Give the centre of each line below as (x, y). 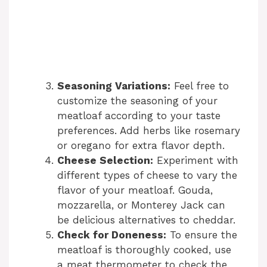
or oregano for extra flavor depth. (141, 146)
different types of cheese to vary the (147, 176)
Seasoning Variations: (114, 86)
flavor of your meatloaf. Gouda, (135, 190)
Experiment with (196, 161)
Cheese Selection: (105, 161)
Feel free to (200, 86)
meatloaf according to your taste (139, 116)
